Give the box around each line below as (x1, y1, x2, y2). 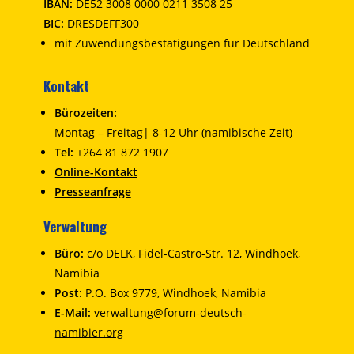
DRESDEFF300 (66, 16, 139, 31)
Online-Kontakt (54, 164, 137, 179)
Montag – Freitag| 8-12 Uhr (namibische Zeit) (54, 125, 292, 140)
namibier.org (54, 325, 123, 340)
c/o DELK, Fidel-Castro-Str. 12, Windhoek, (83, 246, 300, 261)
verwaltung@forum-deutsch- (93, 305, 247, 320)
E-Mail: (54, 305, 94, 320)
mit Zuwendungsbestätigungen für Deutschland (54, 36, 310, 51)
